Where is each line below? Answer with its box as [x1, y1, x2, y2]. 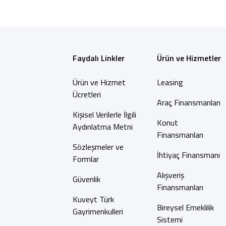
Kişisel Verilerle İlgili [72, 108, 136, 121]
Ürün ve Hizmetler [156, 52, 221, 64]
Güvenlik [72, 173, 100, 185]
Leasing [156, 76, 183, 88]
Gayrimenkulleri [72, 205, 123, 217]
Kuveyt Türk [72, 193, 114, 205]
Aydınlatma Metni [72, 121, 133, 133]
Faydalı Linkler [72, 52, 125, 64]
